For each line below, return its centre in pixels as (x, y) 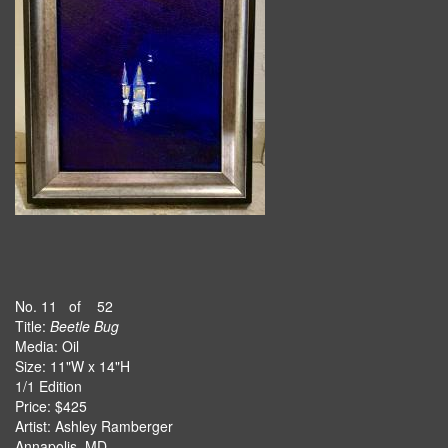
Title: (32, 326)
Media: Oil (47, 346)
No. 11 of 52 (64, 306)
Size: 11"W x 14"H (72, 366)
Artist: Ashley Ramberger (94, 426)
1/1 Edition (48, 386)
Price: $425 (51, 406)
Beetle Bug (84, 326)
